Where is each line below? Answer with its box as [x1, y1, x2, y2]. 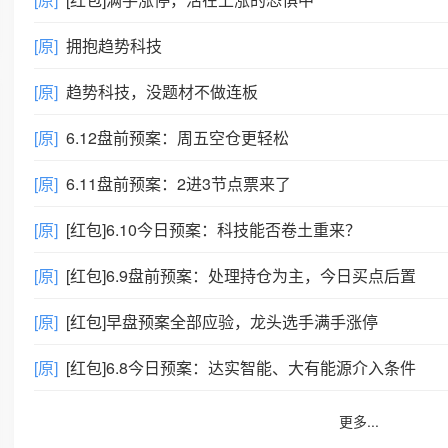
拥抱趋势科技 [66, 34, 162, 57]
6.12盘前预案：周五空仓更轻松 [66, 126, 289, 149]
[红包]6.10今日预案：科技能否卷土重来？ [66, 218, 361, 241]
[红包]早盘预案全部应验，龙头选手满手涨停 [66, 310, 378, 333]
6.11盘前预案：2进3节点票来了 [66, 172, 291, 195]
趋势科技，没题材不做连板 [66, 80, 258, 103]
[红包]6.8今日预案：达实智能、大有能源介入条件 [66, 356, 416, 379]
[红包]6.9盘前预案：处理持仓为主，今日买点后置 [66, 264, 416, 287]
